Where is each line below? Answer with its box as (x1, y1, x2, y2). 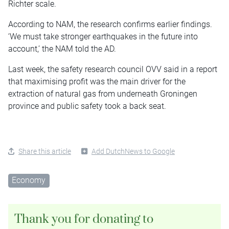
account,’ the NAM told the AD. (8, 43, 116, 54)
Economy (12, 175, 46, 185)
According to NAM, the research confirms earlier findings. (8, 19, 212, 29)
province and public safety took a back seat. (8, 101, 166, 111)
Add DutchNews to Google (91, 147, 175, 155)
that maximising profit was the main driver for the (8, 76, 186, 86)
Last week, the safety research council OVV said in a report (8, 64, 217, 74)
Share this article (18, 147, 71, 155)
